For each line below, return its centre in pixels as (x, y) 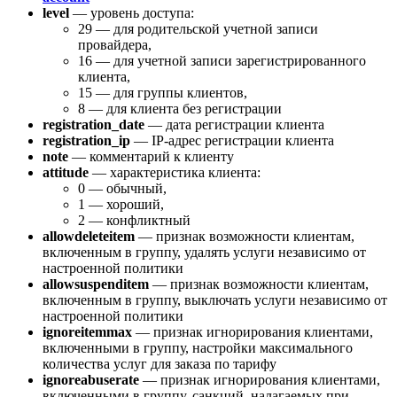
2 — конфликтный (134, 220)
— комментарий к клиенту (151, 156)
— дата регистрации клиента (234, 124)
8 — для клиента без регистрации (180, 108)
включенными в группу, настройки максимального (198, 347)
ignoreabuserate (91, 379)
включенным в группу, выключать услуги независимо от (215, 300)
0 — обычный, (122, 188)
